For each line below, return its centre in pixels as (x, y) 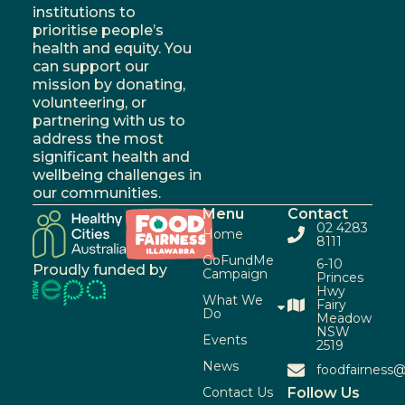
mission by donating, (108, 84)
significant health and (111, 156)
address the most (98, 138)
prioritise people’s (98, 30)
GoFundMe (238, 260)
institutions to (84, 12)
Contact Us (238, 392)
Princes (339, 277)
